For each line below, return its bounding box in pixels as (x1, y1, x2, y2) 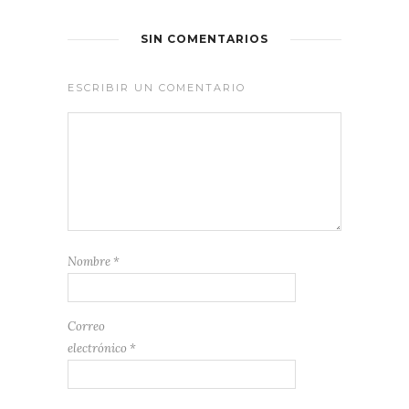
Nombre (68, 254, 113, 270)
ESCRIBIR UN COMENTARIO (68, 81, 246, 95)
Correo (68, 319, 105, 335)
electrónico (68, 341, 130, 357)
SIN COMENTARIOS (141, 32, 268, 47)
